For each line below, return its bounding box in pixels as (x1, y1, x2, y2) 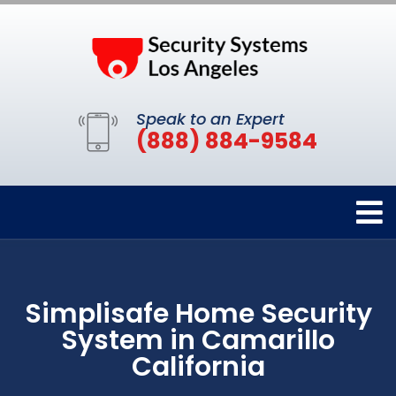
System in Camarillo (61, 322, 335, 360)
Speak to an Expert (136, 108, 285, 131)
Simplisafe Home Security (24, 295, 372, 333)
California (131, 348, 265, 386)
